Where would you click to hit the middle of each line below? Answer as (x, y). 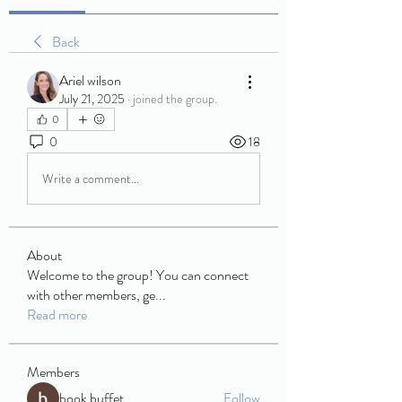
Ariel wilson (90, 80)
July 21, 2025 (92, 99)
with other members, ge (91, 295)
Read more (57, 315)
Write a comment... (91, 178)
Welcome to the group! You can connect (138, 275)
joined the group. (175, 99)
